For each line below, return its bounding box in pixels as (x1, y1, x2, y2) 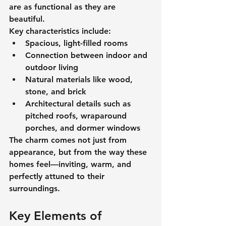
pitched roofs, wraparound (25, 110, 129, 121)
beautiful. (9, 14, 45, 24)
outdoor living (25, 62, 78, 72)
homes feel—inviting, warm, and (9, 159, 134, 169)
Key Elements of (9, 208, 105, 223)
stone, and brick (25, 86, 86, 96)
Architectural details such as (25, 98, 133, 108)
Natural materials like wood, (25, 74, 135, 84)
